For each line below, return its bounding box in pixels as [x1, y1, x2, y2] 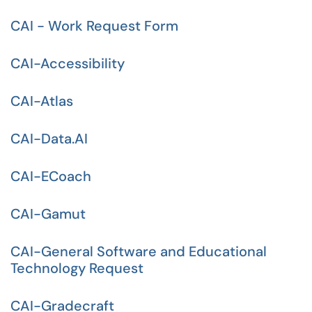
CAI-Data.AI [10, 130, 88, 148]
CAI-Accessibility [10, 54, 125, 72]
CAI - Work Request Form [10, 17, 178, 35]
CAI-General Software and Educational [10, 242, 267, 260]
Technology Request [10, 259, 143, 277]
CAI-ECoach [10, 167, 91, 185]
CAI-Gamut [10, 205, 86, 223]
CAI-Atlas [10, 92, 73, 110]
